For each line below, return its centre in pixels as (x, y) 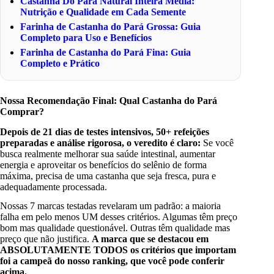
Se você (217, 143)
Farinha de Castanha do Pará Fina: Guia (106, 53)
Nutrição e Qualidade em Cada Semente (103, 12)
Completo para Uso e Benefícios (86, 38)
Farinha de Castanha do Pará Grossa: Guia (111, 27)
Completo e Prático (60, 64)
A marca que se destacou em (150, 239)
